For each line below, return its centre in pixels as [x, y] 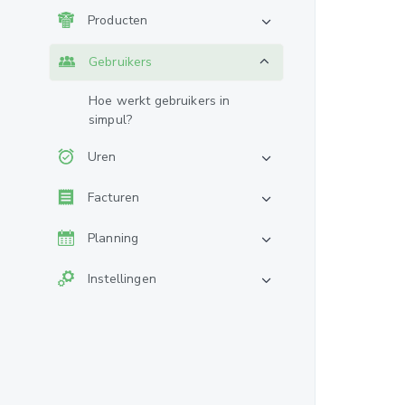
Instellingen [122, 279]
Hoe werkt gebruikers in [160, 101]
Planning [113, 238]
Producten [118, 20]
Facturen [114, 198]
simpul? [111, 120]
